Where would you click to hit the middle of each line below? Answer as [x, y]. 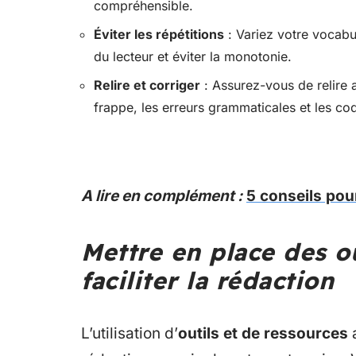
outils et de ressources [263, 333]
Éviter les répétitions [159, 34]
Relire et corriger [147, 85]
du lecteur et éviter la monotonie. [193, 56]
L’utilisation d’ [130, 333]
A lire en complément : [162, 195]
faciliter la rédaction [207, 280]
